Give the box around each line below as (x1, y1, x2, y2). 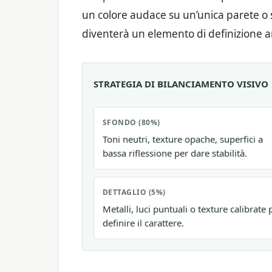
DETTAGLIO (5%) (103, 186, 166, 197)
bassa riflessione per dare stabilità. (103, 146, 247, 159)
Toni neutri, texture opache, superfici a (103, 132, 263, 145)
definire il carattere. (103, 216, 184, 229)
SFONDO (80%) (103, 117, 160, 127)
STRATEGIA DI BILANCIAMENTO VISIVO (93, 77, 268, 90)
